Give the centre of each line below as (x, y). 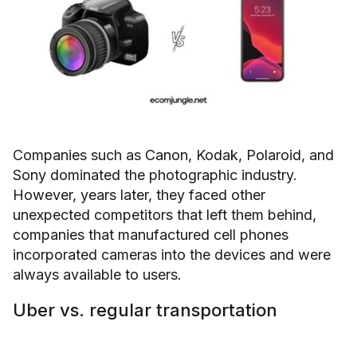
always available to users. (97, 275)
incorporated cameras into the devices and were (172, 255)
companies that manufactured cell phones (151, 235)
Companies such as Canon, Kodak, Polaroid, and (173, 155)
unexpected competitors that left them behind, (165, 215)
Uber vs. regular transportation (145, 310)
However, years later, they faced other (139, 195)
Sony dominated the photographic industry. (155, 175)
